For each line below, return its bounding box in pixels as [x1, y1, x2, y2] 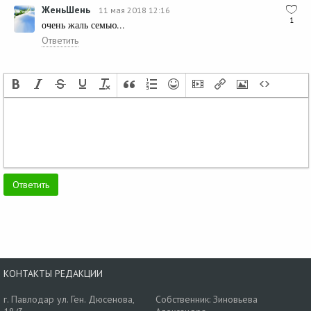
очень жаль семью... [42, 17, 125, 31]
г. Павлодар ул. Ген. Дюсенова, [3, 292, 134, 305]
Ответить [42, 33, 78, 47]
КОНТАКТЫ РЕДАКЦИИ [3, 267, 103, 280]
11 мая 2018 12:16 [99, 4, 170, 15]
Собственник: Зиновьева [155, 292, 258, 305]
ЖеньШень [42, 3, 90, 16]
